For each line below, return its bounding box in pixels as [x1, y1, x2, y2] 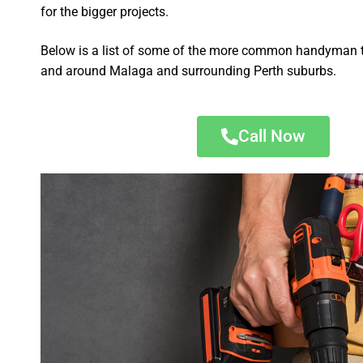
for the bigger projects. [41, 4, 169, 20]
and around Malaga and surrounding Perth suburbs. [41, 62, 337, 79]
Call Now [238, 126, 306, 146]
